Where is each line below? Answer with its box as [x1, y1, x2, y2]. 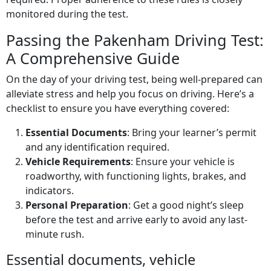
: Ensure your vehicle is [131, 155, 235, 169]
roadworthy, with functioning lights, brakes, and [25, 169, 246, 183]
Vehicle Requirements [25, 155, 131, 169]
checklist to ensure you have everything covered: [6, 102, 229, 116]
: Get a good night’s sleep [128, 198, 244, 212]
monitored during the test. [6, 7, 128, 21]
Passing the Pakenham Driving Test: [6, 30, 264, 51]
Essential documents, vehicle [6, 250, 195, 270]
